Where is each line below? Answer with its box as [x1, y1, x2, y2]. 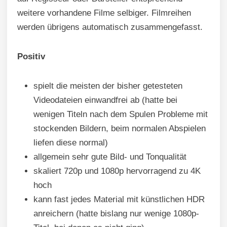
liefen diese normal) [33, 138, 108, 148]
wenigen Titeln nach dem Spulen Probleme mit [33, 109, 208, 120]
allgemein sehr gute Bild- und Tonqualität [33, 152, 186, 162]
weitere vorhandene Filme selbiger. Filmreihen [17, 8, 191, 18]
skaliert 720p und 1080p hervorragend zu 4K [33, 166, 201, 176]
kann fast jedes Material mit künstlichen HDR [33, 195, 205, 205]
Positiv [17, 52, 45, 62]
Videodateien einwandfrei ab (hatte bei [33, 95, 177, 105]
